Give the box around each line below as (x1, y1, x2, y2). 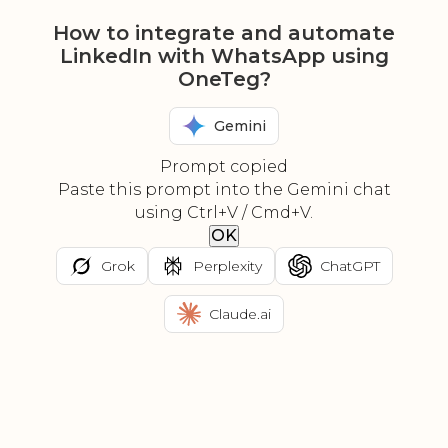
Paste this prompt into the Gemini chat (57, 180, 391, 200)
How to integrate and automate (53, 21, 395, 46)
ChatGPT (319, 256, 380, 275)
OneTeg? (177, 67, 271, 92)
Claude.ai (209, 304, 271, 323)
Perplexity (192, 256, 262, 275)
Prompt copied (160, 157, 288, 177)
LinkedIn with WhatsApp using (59, 44, 389, 69)
